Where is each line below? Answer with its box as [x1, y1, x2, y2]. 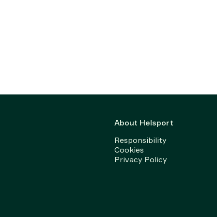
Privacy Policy [114, 155, 167, 164]
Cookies [114, 145, 144, 155]
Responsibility [114, 135, 167, 145]
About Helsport [114, 118, 173, 127]
